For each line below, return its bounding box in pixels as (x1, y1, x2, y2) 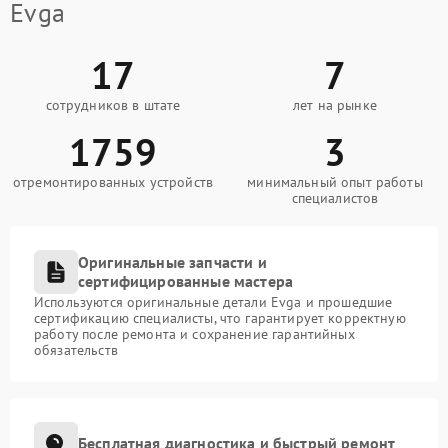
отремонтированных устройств (12, 172, 214, 191)
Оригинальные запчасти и (78, 251, 267, 272)
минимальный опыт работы (247, 172, 423, 191)
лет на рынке (293, 95, 377, 114)
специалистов (291, 188, 379, 207)
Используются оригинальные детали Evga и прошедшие (34, 292, 393, 311)
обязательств (34, 340, 118, 359)
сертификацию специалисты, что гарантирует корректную (34, 308, 406, 327)
